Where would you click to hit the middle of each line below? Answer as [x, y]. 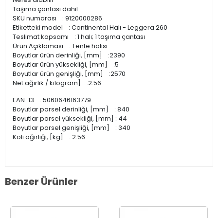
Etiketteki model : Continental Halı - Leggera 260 [90, 27]
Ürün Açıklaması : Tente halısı [60, 46]
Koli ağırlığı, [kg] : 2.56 [49, 137]
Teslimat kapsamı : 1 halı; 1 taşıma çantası [79, 37]
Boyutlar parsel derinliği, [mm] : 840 [71, 109]
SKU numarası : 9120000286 [57, 18]
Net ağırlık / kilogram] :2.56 [57, 83]
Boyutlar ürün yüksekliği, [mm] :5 [66, 64]
